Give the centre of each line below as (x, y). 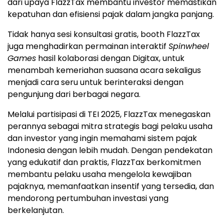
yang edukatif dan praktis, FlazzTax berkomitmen (104, 162)
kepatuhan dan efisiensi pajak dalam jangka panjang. (111, 14)
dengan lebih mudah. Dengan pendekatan (129, 150)
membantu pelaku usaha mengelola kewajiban (99, 174)
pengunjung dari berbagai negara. (74, 94)
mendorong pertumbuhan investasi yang (88, 198)
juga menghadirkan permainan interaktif (88, 46)
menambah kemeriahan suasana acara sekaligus (104, 70)
